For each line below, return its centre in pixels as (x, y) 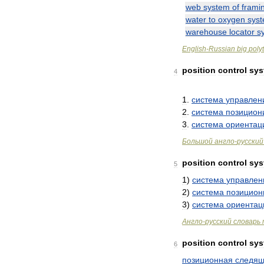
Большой (197, 141)
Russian (222, 49)
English (194, 49)
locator (242, 32)
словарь (247, 222)
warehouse (206, 32)
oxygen (232, 19)
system (217, 7)
